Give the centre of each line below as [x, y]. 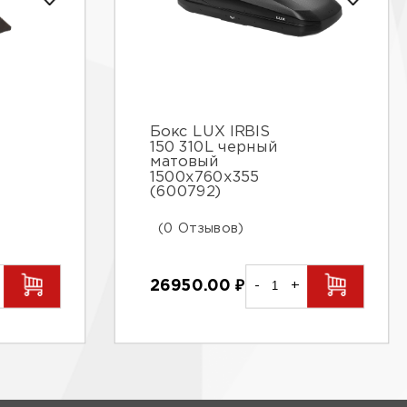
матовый [185, 163]
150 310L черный [214, 148]
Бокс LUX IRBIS [210, 133]
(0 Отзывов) [201, 228]
